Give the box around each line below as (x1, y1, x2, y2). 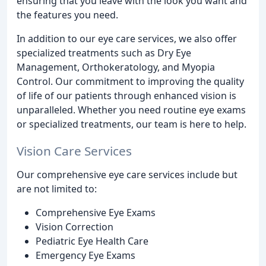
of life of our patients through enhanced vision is (17, 89, 236, 102)
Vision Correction (36, 220, 113, 233)
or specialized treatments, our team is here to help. (17, 118, 246, 131)
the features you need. (17, 8, 118, 21)
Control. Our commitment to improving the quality (17, 75, 244, 88)
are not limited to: (17, 182, 97, 195)
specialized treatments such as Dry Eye (17, 46, 191, 59)
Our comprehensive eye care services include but (17, 167, 237, 181)
